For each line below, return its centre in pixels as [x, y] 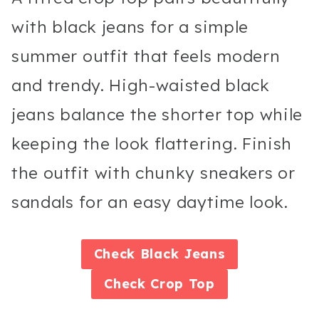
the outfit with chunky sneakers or [153, 172]
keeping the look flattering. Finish [152, 143]
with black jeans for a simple [130, 26]
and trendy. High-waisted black [141, 85]
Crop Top [183, 284]
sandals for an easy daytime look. [150, 202]
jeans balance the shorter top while [157, 114]
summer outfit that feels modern [146, 56]
